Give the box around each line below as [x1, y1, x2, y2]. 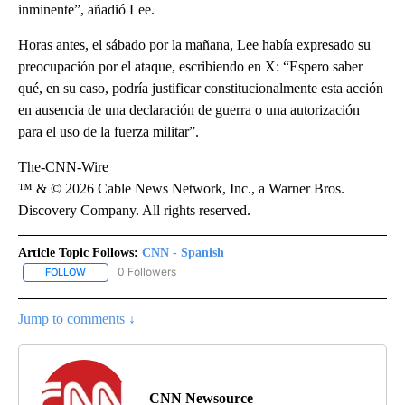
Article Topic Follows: [18, 246, 138, 260]
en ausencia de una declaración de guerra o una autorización [18, 102, 360, 118]
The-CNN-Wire [18, 159, 108, 175]
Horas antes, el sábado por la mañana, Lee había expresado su [18, 37, 371, 53]
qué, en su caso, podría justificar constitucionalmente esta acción [18, 80, 383, 97]
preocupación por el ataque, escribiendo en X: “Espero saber [18, 59, 363, 75]
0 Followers [118, 265, 176, 279]
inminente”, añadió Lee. [18, 2, 155, 18]
